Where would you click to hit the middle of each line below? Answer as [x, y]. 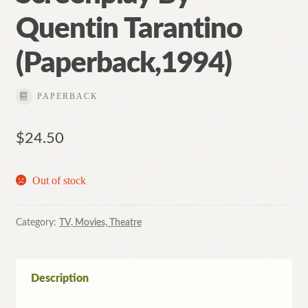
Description [59, 278]
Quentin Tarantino [129, 29]
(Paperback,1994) [123, 64]
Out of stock [59, 181]
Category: [37, 222]
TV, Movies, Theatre [100, 222]
